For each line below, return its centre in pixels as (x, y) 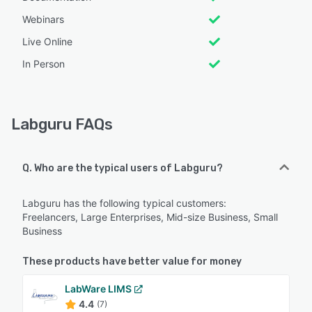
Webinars (43, 19)
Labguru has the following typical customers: (124, 203)
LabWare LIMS (98, 288)
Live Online (47, 41)
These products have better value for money (132, 261)
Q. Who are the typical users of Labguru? (123, 168)
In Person (44, 63)
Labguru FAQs (62, 124)
